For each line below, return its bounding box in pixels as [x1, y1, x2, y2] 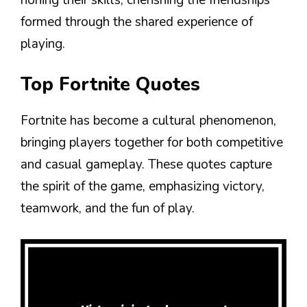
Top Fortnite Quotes [21, 72, 200, 97]
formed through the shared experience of [21, 12, 253, 31]
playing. [21, 34, 65, 53]
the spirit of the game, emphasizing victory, [21, 177, 265, 195]
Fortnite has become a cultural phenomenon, [21, 112, 276, 130]
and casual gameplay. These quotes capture [21, 156, 272, 173]
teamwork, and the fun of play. [21, 199, 195, 217]
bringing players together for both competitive [21, 134, 283, 151]
